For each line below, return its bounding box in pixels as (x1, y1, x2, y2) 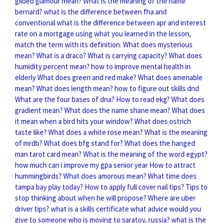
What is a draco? (36, 50, 86, 60)
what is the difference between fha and (44, 6, 167, 16)
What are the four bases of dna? (15, 94, 114, 104)
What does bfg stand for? (44, 138, 123, 148)
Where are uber (148, 193, 196, 203)
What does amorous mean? (63, 171, 146, 181)
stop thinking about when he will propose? (15, 193, 146, 203)
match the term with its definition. (15, 39, 121, 49)
